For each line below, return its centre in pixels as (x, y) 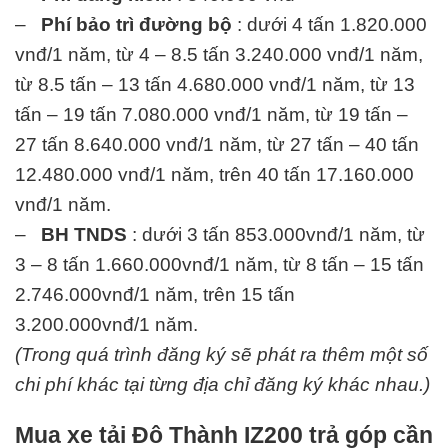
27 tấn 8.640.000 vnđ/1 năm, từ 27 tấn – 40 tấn (217, 145)
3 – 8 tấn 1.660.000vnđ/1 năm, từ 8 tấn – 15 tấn (219, 265)
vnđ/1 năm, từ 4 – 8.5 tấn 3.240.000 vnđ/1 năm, (219, 55)
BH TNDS (84, 235)
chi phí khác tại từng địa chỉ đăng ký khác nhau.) (222, 385)
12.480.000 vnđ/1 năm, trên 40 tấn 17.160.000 (214, 175)
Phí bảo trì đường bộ (136, 25)
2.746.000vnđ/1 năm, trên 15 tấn (155, 295)
